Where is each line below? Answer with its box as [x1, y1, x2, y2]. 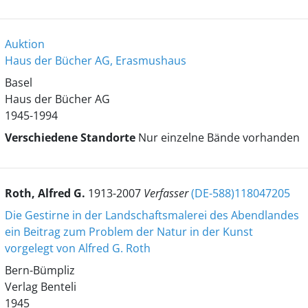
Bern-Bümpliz [4, 263, 75, 278]
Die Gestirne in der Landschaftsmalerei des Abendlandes [4, 208, 299, 223]
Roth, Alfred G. [4, 186, 88, 201]
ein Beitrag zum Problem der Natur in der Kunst [4, 224, 253, 239]
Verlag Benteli [4, 279, 76, 294]
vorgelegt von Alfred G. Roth [4, 241, 151, 256]
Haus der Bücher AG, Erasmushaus [4, 53, 186, 68]
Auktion [4, 36, 45, 52]
